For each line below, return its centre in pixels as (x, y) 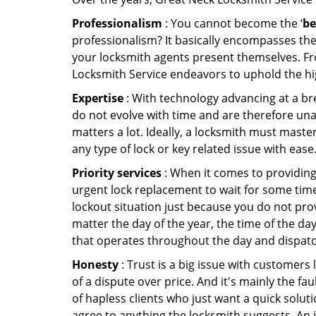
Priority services (117, 173)
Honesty (95, 265)
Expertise (98, 98)
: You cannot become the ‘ (232, 23)
